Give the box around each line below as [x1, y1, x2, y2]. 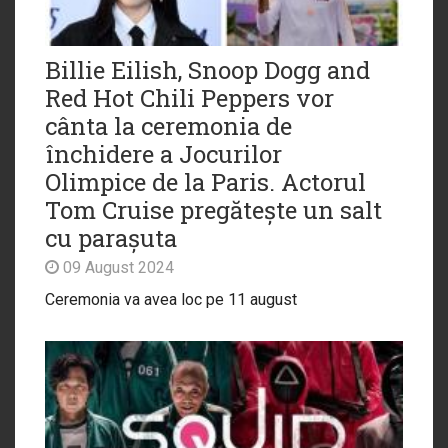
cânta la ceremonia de [45, 109, 292, 142]
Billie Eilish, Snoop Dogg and [45, 53, 370, 86]
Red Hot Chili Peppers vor [45, 81, 334, 114]
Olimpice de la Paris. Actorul [45, 165, 366, 198]
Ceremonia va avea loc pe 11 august [45, 289, 297, 309]
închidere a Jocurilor [45, 137, 282, 170]
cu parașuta [45, 221, 177, 254]
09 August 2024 [59, 257, 174, 277]
